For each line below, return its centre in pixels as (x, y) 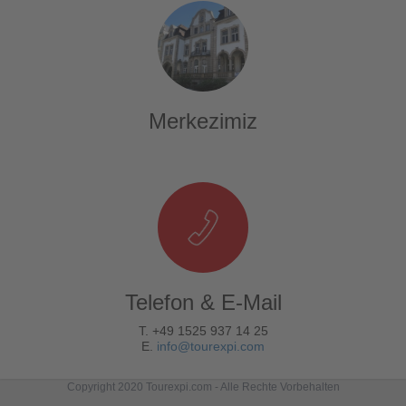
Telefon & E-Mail (203, 302)
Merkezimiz (203, 121)
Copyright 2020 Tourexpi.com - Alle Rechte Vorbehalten (203, 387)
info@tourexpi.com (211, 346)
